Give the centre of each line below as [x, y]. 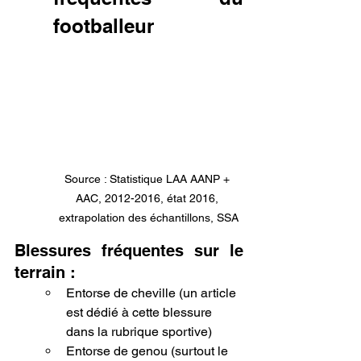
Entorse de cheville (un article [153, 293]
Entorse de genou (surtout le [149, 351]
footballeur [104, 25]
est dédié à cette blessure [141, 312]
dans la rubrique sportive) [139, 331]
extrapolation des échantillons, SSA [148, 217]
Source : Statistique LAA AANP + [148, 178]
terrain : [45, 272]
